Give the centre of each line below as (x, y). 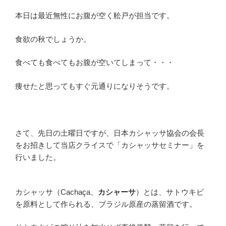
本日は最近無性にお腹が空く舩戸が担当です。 (95, 16)
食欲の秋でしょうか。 (53, 39)
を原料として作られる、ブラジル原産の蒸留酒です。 (106, 204)
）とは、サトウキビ (170, 192)
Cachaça (75, 192)
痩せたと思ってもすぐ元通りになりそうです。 (95, 86)
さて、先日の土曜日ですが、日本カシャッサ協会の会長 (110, 133)
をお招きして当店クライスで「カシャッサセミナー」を (110, 145)
